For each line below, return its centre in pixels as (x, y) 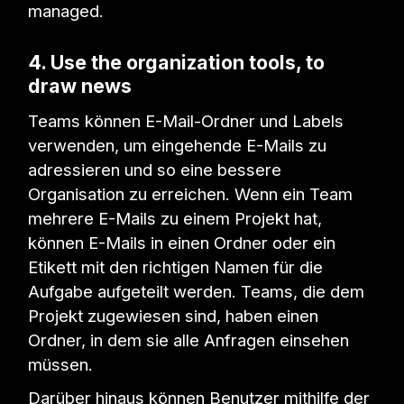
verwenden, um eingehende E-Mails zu (178, 146)
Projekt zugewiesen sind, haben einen (174, 316)
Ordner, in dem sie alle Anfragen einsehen (189, 340)
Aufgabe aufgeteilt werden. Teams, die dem (197, 292)
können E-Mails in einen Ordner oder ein (182, 243)
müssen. (61, 365)
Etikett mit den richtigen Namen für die (176, 267)
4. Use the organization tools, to (177, 62)
